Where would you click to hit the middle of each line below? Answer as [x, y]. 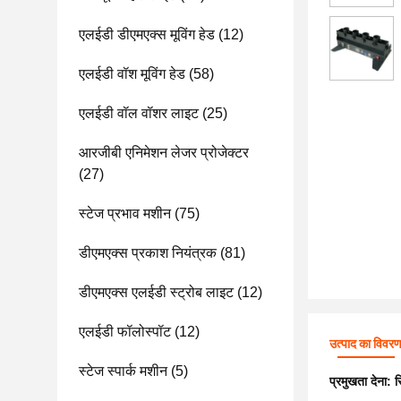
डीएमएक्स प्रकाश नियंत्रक [148, 253]
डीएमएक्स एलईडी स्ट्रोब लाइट [156, 292]
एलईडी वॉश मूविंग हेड [132, 74]
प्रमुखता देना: [362, 381]
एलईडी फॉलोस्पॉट [125, 332]
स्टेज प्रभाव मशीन [125, 213]
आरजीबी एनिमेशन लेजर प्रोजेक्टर [164, 153]
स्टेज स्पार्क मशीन [123, 371]
